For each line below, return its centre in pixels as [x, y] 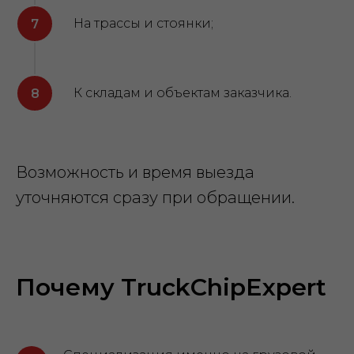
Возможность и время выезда [135, 172]
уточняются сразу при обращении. [155, 198]
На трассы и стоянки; [143, 23]
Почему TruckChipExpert [171, 287]
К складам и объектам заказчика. [183, 93]
